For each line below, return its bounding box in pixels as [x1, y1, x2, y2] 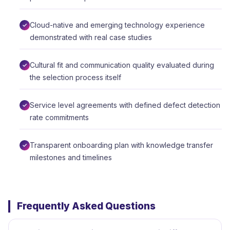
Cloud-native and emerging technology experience [30, 21, 205, 30]
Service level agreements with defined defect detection [30, 101, 220, 110]
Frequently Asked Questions [17, 200, 156, 213]
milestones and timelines [30, 153, 112, 162]
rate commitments [30, 113, 89, 122]
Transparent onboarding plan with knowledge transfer [30, 141, 213, 150]
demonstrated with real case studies [30, 33, 152, 42]
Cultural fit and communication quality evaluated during [30, 61, 214, 70]
